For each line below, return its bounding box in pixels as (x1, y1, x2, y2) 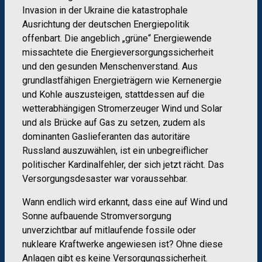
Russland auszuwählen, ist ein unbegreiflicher (22, 144, 208, 156)
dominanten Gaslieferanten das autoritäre (22, 130, 190, 142)
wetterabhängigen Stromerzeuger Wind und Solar (22, 102, 222, 114)
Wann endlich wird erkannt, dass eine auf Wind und (22, 196, 227, 208)
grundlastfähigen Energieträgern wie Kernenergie (22, 74, 222, 86)
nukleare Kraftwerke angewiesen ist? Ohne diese (22, 238, 223, 250)
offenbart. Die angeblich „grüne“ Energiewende (22, 32, 212, 44)
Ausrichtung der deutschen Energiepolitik (22, 18, 189, 30)
